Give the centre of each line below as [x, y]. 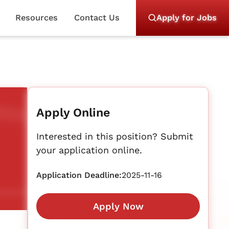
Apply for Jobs [187, 18]
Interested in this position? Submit [115, 136]
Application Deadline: [79, 175]
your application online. [89, 150]
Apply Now [118, 206]
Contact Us [97, 18]
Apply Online [73, 112]
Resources [36, 18]
